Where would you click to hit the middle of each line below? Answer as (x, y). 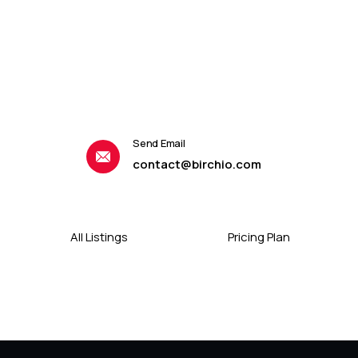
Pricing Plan (259, 237)
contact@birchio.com (197, 164)
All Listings (99, 237)
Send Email (159, 143)
